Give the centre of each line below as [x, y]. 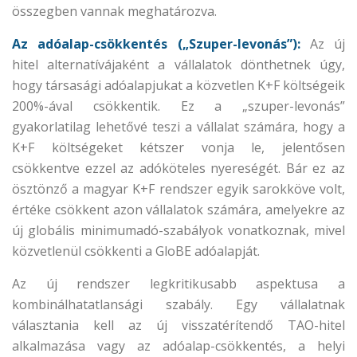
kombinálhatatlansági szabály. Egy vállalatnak [178, 304]
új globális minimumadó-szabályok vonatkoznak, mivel [178, 230]
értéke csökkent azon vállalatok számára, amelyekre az [178, 210]
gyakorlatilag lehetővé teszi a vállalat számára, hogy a [178, 127]
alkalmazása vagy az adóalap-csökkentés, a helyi [178, 346]
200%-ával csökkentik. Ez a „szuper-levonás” [178, 106]
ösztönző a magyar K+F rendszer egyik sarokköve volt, [178, 189]
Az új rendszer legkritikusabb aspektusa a [178, 284]
